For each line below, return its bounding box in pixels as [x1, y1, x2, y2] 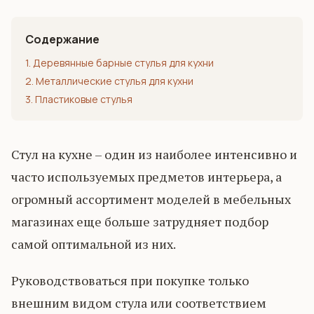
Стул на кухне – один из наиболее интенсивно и [11, 145, 297, 163]
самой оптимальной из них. [11, 235, 176, 252]
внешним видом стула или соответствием [11, 294, 266, 311]
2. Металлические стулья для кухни [25, 74, 193, 88]
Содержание [25, 31, 100, 47]
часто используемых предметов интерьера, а [11, 168, 282, 185]
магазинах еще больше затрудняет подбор [11, 212, 268, 230]
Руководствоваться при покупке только [11, 271, 249, 289]
